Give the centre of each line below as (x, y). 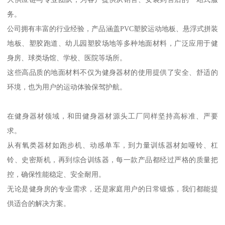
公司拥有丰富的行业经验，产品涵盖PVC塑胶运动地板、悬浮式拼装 (113, 29)
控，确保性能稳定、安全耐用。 (57, 175)
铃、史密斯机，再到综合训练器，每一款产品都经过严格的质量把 (113, 160)
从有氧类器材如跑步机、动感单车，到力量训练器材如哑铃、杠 (113, 145)
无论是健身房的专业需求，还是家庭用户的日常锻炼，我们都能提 (113, 189)
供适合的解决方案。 (39, 204)
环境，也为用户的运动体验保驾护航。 (67, 87)
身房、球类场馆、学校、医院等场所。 (67, 58)
